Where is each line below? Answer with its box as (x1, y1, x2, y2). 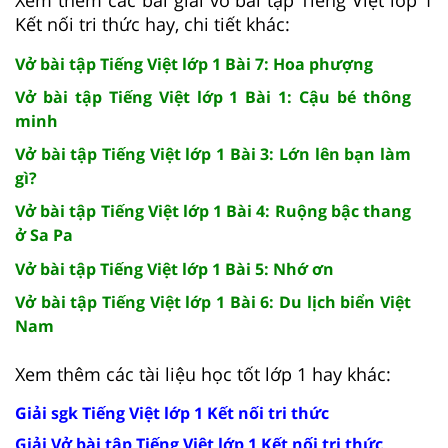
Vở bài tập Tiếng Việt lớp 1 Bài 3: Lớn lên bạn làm (15, 143, 411, 165)
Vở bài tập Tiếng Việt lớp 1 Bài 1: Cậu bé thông (15, 86, 411, 108)
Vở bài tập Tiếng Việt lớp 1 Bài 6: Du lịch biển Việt (15, 291, 411, 313)
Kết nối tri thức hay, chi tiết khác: (15, 12, 290, 36)
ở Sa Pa (15, 224, 73, 246)
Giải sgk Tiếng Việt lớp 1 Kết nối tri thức (15, 402, 329, 424)
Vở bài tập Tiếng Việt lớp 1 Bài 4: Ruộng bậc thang (15, 200, 411, 222)
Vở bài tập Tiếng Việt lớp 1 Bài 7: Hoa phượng (15, 53, 373, 75)
